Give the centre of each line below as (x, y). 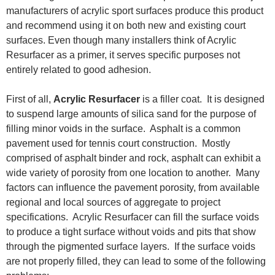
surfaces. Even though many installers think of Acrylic (121, 41)
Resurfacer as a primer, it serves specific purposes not (123, 55)
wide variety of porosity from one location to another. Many (133, 173)
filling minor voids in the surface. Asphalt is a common (123, 129)
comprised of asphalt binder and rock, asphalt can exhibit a (134, 158)
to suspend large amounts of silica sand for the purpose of (131, 114)
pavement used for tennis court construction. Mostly (118, 144)
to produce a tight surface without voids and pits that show (131, 232)
